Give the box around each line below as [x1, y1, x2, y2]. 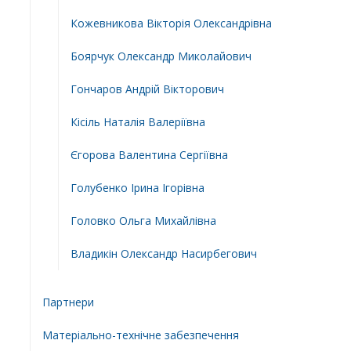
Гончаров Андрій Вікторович [70, 81, 224, 96]
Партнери [42, 294, 94, 309]
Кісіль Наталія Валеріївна [70, 114, 205, 129]
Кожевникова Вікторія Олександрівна [70, 15, 272, 31]
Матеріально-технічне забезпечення [42, 327, 239, 342]
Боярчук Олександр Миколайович [70, 48, 251, 63]
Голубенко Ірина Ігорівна [70, 179, 204, 195]
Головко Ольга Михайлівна [70, 212, 216, 228]
